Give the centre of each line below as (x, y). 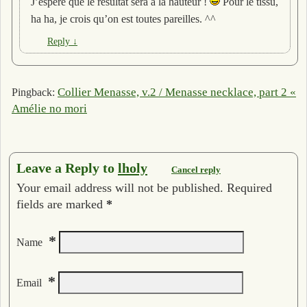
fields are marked (61, 204)
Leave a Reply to (67, 168)
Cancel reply (196, 169)
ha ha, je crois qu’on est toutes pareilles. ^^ (123, 19)
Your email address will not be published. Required (144, 187)
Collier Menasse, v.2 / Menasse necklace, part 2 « (177, 93)
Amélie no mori (49, 109)
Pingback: (35, 93)
